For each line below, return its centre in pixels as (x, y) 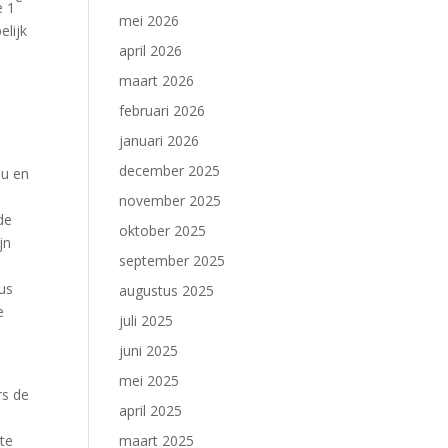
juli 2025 (146, 320)
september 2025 (172, 260)
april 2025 (151, 410)
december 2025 (170, 170)
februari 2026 (162, 110)
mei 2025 (149, 380)
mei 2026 (149, 20)
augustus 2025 (167, 290)
